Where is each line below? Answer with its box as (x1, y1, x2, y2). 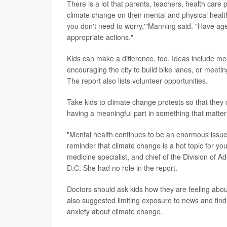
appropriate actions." (67, 32, 133, 43)
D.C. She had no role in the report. (67, 163, 177, 173)
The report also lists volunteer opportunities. (67, 75, 208, 86)
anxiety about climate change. (67, 206, 163, 217)
